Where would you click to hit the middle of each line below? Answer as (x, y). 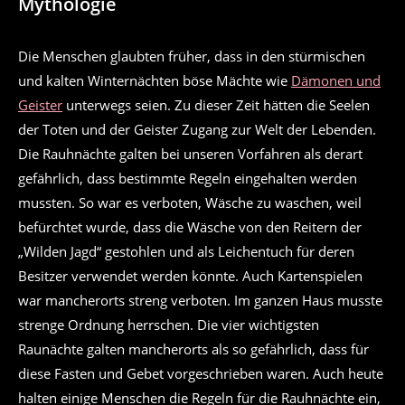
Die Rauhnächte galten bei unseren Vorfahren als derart (190, 154)
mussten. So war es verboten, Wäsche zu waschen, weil (190, 203)
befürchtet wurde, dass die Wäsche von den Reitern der (190, 227)
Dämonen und (336, 81)
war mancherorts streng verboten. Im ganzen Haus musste (200, 301)
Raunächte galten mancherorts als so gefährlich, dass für (193, 349)
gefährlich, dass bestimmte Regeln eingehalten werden (188, 179)
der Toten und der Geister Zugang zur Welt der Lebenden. (197, 130)
